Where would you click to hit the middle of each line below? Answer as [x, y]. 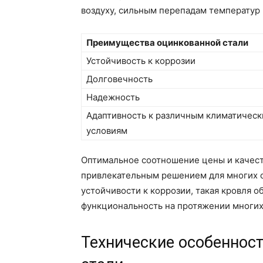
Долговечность [119, 79]
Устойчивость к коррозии [141, 60]
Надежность [113, 97]
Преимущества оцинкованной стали [167, 42]
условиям [107, 130]
